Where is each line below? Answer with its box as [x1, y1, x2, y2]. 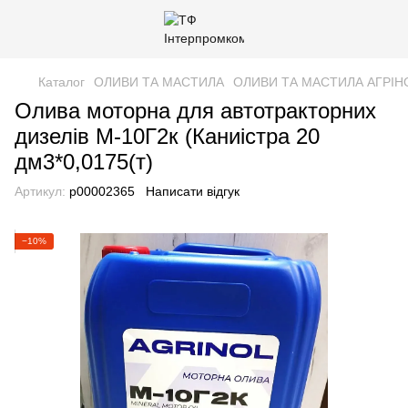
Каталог [38, 75, 85, 89]
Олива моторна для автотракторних [15, 98, 376, 123]
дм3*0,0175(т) [15, 149, 153, 174]
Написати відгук [146, 184, 240, 199]
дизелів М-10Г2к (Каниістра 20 [15, 124, 320, 148]
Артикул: [15, 184, 66, 199]
